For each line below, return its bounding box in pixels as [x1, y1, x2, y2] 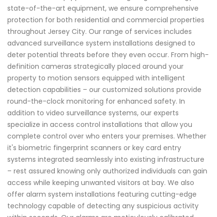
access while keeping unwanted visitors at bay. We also [7, 177, 194, 187]
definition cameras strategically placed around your [7, 61, 184, 71]
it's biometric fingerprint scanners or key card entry [7, 142, 181, 153]
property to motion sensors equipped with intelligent [7, 73, 185, 83]
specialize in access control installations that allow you [7, 119, 192, 129]
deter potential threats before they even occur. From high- [7, 49, 209, 60]
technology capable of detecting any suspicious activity [7, 201, 199, 211]
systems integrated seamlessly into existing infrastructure [7, 154, 204, 164]
